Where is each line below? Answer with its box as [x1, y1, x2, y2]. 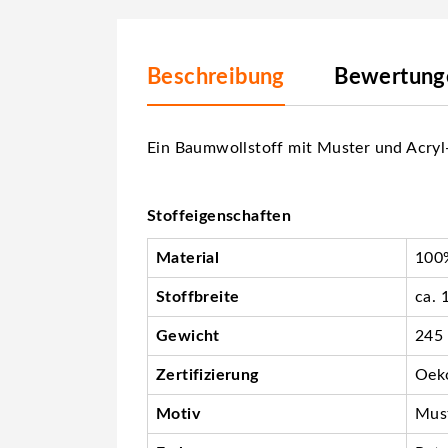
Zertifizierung [156, 366, 259, 383]
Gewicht [156, 327, 220, 344]
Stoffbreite [156, 288, 240, 305]
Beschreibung [147, 65, 285, 88]
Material [156, 249, 220, 266]
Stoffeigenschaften [147, 207, 292, 224]
